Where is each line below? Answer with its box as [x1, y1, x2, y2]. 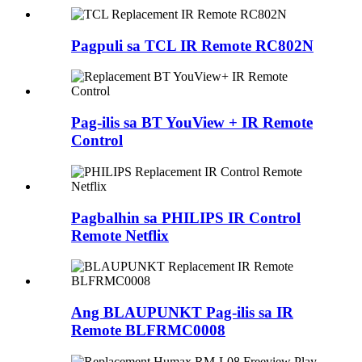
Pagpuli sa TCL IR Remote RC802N [71, 36, 314, 54]
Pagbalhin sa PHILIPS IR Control [71, 208, 301, 226]
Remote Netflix [71, 226, 169, 244]
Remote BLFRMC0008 [71, 322, 225, 339]
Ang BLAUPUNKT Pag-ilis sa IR [71, 304, 293, 322]
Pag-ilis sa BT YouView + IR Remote [71, 114, 313, 132]
